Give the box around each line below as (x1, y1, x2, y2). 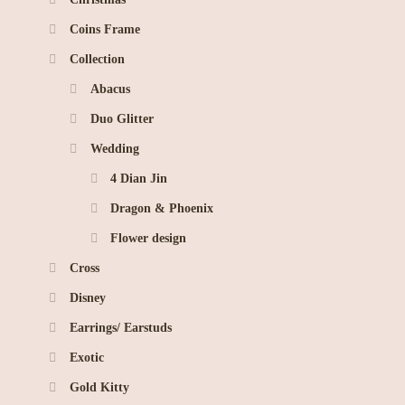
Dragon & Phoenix (110, 201, 214, 215)
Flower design (110, 231, 187, 245)
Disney (70, 290, 106, 305)
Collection (70, 52, 125, 66)
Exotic (70, 350, 104, 364)
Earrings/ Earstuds (70, 320, 172, 334)
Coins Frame (70, 22, 140, 36)
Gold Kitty (70, 380, 129, 394)
